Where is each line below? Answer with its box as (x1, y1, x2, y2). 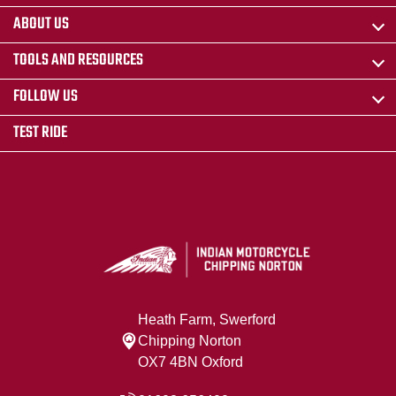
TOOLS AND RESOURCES (13, 48, 143, 74)
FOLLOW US (13, 84, 78, 110)
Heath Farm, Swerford (138, 312, 276, 328)
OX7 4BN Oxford (138, 354, 243, 370)
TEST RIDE (13, 120, 67, 147)
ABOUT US (13, 11, 69, 38)
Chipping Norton (138, 333, 241, 349)
